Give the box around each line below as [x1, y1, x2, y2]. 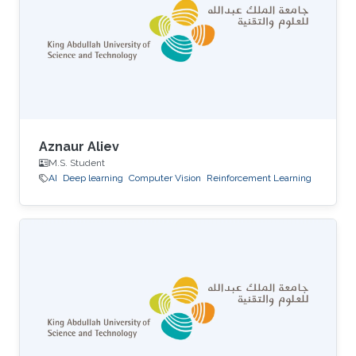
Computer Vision [129, 172, 201, 184]
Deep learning [63, 172, 123, 184]
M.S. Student [48, 157, 105, 169]
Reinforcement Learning [207, 172, 311, 184]
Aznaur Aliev [39, 139, 119, 155]
